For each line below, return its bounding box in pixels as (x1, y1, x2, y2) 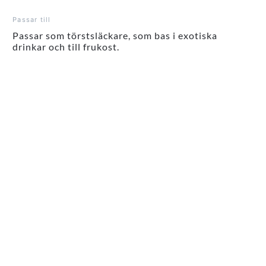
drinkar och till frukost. (12, 41, 120, 53)
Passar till (12, 15, 51, 24)
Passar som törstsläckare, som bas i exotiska (12, 30, 218, 42)
